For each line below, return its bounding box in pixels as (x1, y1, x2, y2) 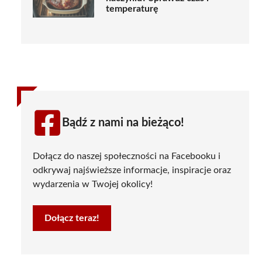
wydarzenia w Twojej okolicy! (33, 179, 153, 189)
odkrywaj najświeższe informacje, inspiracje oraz (33, 165, 231, 175)
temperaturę (106, 4, 158, 14)
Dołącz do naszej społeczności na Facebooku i (33, 151, 220, 161)
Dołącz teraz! (44, 213, 99, 223)
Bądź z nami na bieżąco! (62, 116, 184, 129)
